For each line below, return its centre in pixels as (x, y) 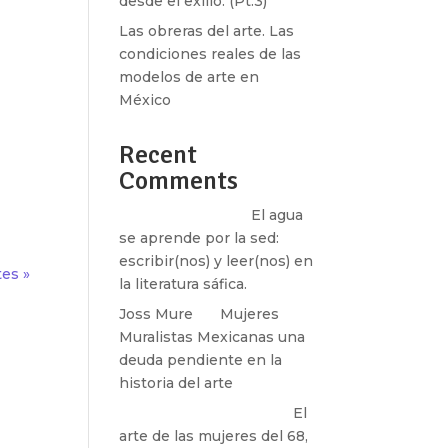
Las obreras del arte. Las (207, 31)
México (145, 100)
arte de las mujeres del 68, (214, 436)
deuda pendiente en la (201, 360)
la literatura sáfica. (183, 284)
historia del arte (176, 383)
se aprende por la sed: (199, 238)
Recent (158, 155)
